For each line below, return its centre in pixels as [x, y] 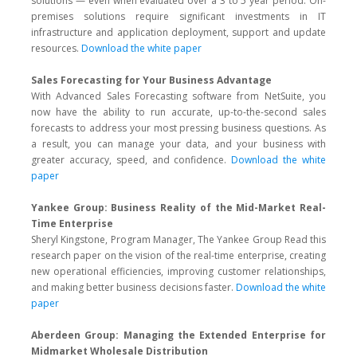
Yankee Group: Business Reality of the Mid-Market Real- [178, 208]
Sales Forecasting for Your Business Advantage [151, 80]
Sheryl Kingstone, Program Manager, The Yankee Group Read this [178, 239]
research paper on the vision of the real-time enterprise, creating [178, 255]
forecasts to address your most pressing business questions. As [178, 128]
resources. [56, 48]
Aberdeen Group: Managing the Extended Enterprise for [178, 335]
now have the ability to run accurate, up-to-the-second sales [178, 112]
